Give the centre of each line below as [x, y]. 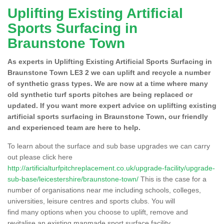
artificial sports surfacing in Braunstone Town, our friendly [108, 116]
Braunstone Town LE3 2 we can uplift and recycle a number [109, 72]
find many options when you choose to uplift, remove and [98, 212]
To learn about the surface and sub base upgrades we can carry [109, 146]
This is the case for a [172, 179]
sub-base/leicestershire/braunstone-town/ [73, 179]
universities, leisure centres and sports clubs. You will [91, 201]
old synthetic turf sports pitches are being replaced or [100, 94]
